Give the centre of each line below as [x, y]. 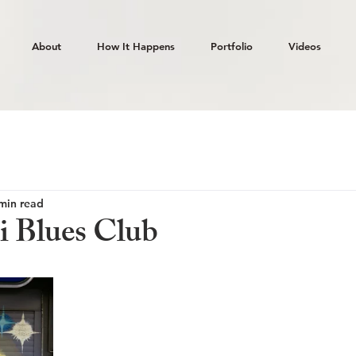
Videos [304, 46]
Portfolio [231, 46]
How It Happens [135, 46]
